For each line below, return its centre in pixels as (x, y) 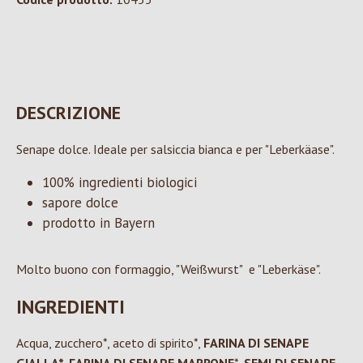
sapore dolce (80, 203)
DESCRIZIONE (68, 113)
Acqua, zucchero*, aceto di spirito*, (110, 343)
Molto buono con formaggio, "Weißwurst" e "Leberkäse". (169, 269)
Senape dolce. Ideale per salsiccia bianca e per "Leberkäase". (175, 149)
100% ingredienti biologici (120, 183)
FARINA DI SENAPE (256, 343)
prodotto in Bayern (98, 223)
